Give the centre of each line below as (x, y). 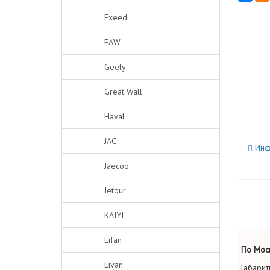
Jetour (115, 190)
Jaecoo (117, 166)
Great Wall (123, 92)
